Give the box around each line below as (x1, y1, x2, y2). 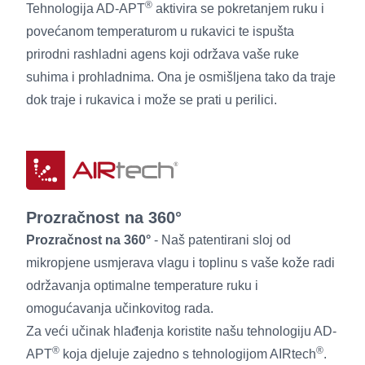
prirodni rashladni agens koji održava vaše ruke (26, 46, 299, 61)
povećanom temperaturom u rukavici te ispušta (26, 24, 294, 38)
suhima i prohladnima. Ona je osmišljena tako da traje (26, 69, 336, 84)
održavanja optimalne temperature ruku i (26, 278, 258, 292)
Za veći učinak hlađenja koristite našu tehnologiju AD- (26, 323, 336, 338)
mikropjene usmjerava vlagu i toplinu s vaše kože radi (26, 255, 335, 270)
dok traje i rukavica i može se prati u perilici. (26, 92, 277, 107)
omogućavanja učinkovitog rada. (26, 301, 213, 315)
